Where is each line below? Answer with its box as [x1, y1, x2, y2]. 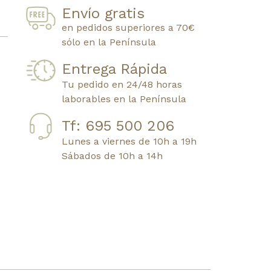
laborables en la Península [62, 93, 187, 105]
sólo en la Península [62, 36, 157, 48]
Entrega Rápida [62, 60, 168, 77]
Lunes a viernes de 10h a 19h [62, 135, 197, 147]
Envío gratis [62, 4, 145, 22]
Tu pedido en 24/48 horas [62, 78, 183, 90]
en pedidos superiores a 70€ [62, 21, 195, 33]
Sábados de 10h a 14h [62, 149, 163, 162]
